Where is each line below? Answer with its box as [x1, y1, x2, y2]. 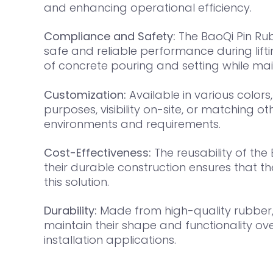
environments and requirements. [44, 116, 221, 132]
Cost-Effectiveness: [44, 145, 151, 161]
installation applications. [44, 232, 176, 248]
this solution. [44, 174, 109, 190]
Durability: [44, 203, 97, 219]
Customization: [44, 87, 126, 102]
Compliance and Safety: [44, 29, 175, 44]
